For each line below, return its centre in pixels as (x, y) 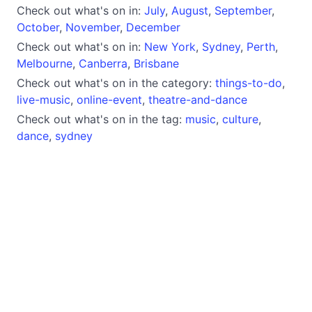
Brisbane (156, 63)
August (190, 10)
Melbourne (45, 63)
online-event (109, 99)
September (243, 10)
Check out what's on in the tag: (101, 119)
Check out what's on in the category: (116, 83)
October (38, 27)
